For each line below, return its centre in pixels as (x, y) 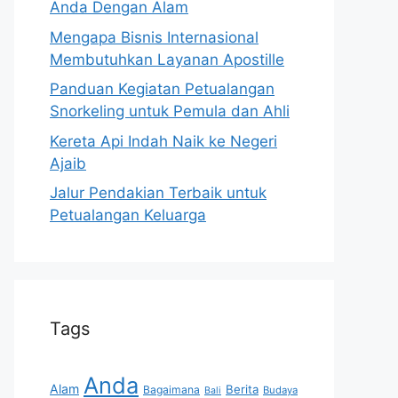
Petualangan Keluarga (128, 215)
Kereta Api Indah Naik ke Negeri (163, 141)
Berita (242, 389)
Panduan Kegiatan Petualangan (162, 89)
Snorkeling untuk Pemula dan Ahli (170, 111)
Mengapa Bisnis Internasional (154, 37)
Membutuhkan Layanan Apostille (167, 59)
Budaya (280, 390)
